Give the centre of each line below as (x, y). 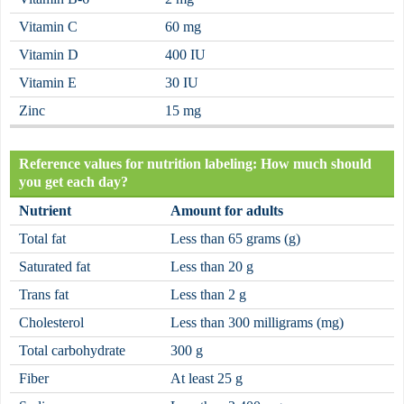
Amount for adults (227, 210)
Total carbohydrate (72, 350)
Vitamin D (49, 54)
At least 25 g (207, 378)
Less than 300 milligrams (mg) (257, 322)
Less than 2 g (208, 294)
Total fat (42, 238)
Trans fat (44, 294)
